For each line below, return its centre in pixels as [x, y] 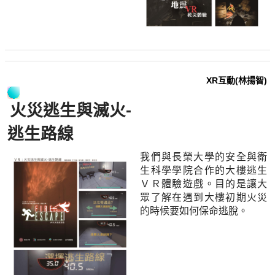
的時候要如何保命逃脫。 [194, 211]
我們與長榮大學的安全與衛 [204, 157]
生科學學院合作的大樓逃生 [204, 171]
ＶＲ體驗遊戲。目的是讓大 [204, 184]
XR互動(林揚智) [237, 81]
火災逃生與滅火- [71, 111]
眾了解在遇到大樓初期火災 [204, 198]
